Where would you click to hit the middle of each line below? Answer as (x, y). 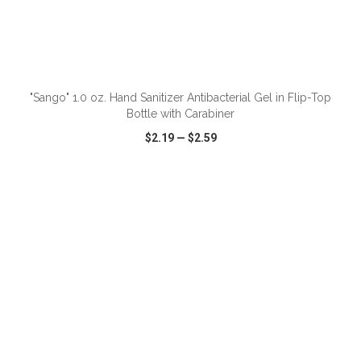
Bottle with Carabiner (180, 114)
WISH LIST (181, 184)
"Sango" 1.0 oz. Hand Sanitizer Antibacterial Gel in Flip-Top (180, 98)
